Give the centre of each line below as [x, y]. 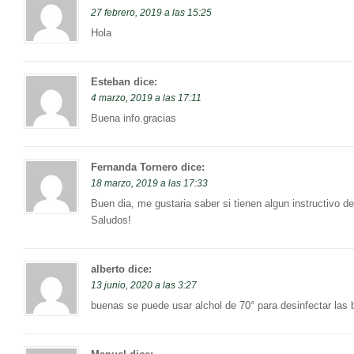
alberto [108, 269]
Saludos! [111, 220]
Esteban [111, 82]
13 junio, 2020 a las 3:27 [144, 286]
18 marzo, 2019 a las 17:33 [149, 184]
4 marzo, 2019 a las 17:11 [146, 98]
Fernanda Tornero [134, 168]
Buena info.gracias [134, 119]
